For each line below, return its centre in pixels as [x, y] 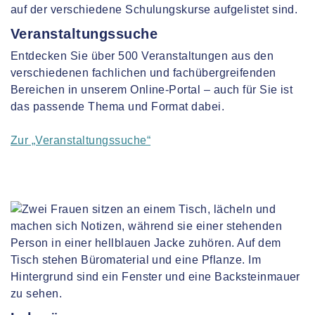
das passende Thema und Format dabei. [118, 107]
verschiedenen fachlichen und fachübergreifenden [143, 73]
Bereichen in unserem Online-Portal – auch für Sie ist [152, 90]
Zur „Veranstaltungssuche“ [81, 140]
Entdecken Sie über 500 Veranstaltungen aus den [142, 56]
